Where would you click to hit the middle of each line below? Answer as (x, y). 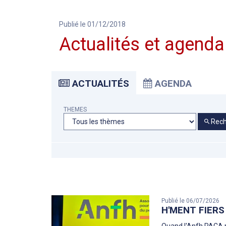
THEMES (75, 110)
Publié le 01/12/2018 (92, 24)
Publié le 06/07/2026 (191, 201)
